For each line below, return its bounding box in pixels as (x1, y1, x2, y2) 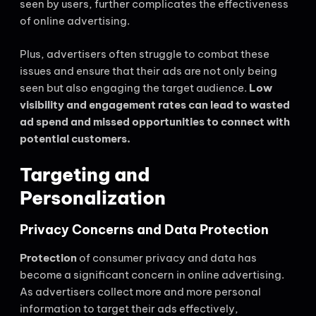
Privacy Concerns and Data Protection (20, 221, 269, 238)
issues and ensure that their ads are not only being (20, 63, 277, 78)
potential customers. (20, 131, 130, 145)
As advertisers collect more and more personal (20, 285, 261, 298)
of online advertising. (20, 14, 130, 28)
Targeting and (20, 163, 150, 186)
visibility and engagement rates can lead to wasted (20, 97, 290, 111)
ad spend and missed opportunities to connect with (20, 114, 290, 128)
